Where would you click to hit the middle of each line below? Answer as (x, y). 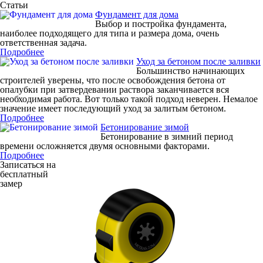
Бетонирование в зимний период (167, 136)
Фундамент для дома (137, 14)
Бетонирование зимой (145, 127)
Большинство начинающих (190, 71)
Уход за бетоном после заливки (198, 61)
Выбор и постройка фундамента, (161, 24)
